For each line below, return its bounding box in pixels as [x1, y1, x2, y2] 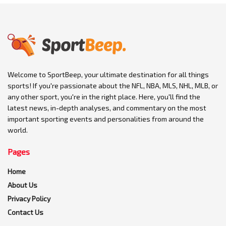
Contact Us [8, 208, 43, 217]
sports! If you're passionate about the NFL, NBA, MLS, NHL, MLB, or [8, 81, 218, 90]
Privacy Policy [8, 194, 50, 203]
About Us [8, 181, 37, 190]
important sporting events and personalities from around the [8, 115, 204, 124]
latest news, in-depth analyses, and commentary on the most [8, 103, 206, 112]
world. [8, 126, 28, 135]
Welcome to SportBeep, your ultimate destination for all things [8, 70, 209, 79]
